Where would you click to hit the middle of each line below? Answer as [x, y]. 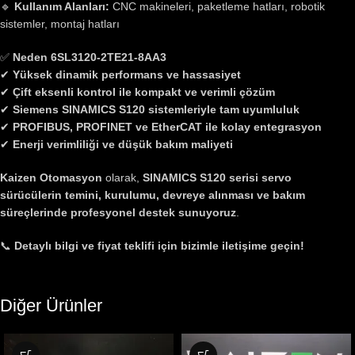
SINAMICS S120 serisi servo [217, 177]
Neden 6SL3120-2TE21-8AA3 [90, 57]
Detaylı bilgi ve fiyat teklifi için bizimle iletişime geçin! [159, 246]
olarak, [122, 177]
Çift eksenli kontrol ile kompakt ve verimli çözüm [144, 92]
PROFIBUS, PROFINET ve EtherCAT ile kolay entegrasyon [167, 127]
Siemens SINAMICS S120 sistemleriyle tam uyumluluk [156, 109]
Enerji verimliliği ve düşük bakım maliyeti [123, 144]
